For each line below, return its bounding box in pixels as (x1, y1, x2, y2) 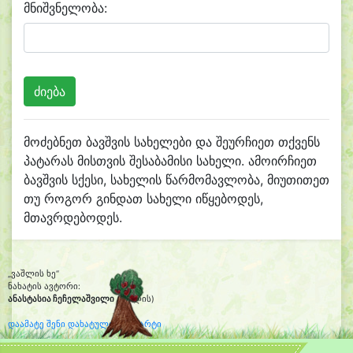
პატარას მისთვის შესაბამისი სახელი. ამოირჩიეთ (24, 153, 317, 169)
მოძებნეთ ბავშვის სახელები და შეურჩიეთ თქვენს (24, 134, 320, 150)
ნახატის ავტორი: (8, 281, 80, 292)
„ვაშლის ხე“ (8, 269, 59, 279)
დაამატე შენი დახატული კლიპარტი (8, 319, 162, 329)
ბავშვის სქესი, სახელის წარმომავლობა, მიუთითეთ (24, 172, 329, 188)
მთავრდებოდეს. (24, 210, 122, 225)
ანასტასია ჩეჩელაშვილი (8, 294, 114, 304)
